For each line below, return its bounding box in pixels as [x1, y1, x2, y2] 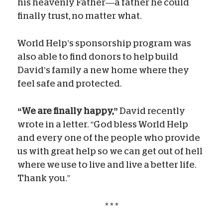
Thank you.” [17, 173, 70, 183]
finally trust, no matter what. [17, 11, 142, 20]
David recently [118, 106, 185, 115]
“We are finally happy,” [17, 106, 118, 115]
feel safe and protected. [17, 79, 122, 88]
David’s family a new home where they [17, 65, 189, 75]
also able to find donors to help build [17, 52, 178, 61]
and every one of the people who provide [17, 133, 200, 142]
